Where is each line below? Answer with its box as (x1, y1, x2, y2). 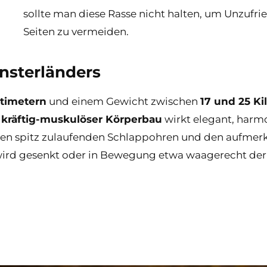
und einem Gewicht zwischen (46, 95, 200, 107)
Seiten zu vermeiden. (23, 25, 129, 38)
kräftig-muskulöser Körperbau (1, 113, 162, 125)
